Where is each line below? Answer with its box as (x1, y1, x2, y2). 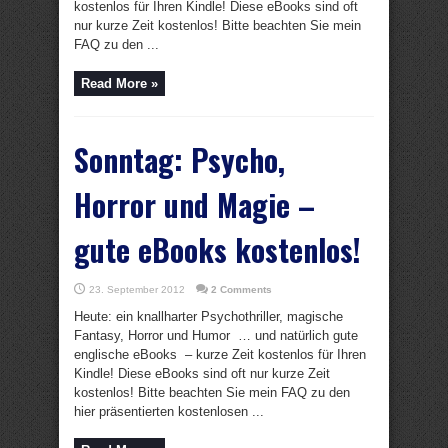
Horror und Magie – (74, 182, 315, 227)
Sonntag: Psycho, (74, 137, 285, 182)
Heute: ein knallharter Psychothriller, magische (74, 309, 343, 324)
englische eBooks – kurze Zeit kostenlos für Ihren (74, 347, 366, 362)
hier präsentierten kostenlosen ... (74, 404, 264, 419)
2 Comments (211, 284, 272, 295)
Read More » (81, 76, 158, 91)
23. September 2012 (89, 284, 185, 295)
